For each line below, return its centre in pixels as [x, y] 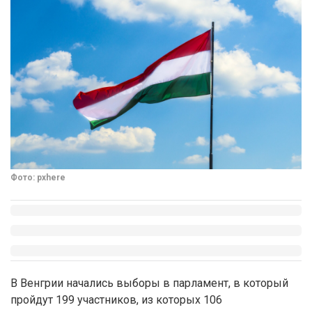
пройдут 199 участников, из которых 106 [116, 300]
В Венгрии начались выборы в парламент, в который [149, 283]
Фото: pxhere [38, 178]
